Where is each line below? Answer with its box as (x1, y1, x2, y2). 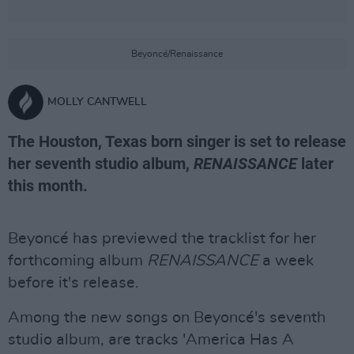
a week (258, 253, 314, 269)
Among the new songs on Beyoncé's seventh (8, 310, 326, 326)
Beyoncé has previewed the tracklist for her (8, 231, 316, 247)
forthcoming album (8, 253, 147, 269)
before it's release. (8, 275, 139, 291)
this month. (8, 176, 88, 195)
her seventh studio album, (8, 154, 194, 173)
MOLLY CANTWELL (47, 96, 147, 107)
